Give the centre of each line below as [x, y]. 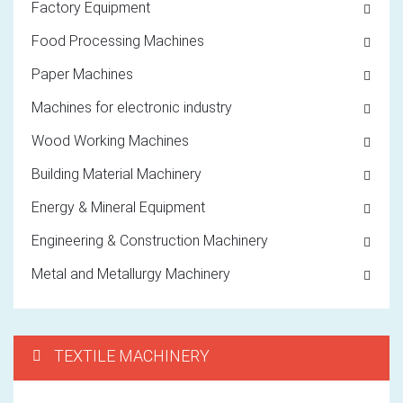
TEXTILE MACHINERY [132, 355]
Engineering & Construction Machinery [150, 240]
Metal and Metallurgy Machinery [131, 273]
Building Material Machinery [116, 174]
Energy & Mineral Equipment [118, 207]
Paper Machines [82, 74]
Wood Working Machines [110, 140]
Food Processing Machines [118, 40]
